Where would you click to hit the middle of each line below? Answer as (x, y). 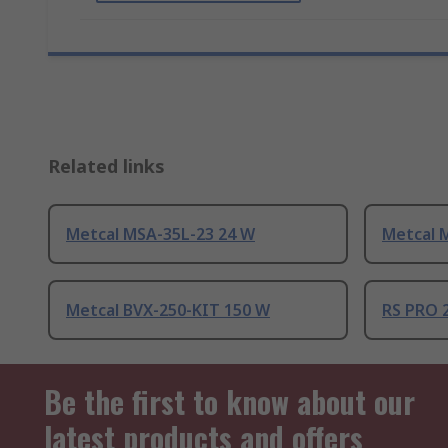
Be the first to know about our (229, 402)
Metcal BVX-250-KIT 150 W (168, 310)
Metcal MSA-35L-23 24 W (160, 234)
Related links (106, 166)
